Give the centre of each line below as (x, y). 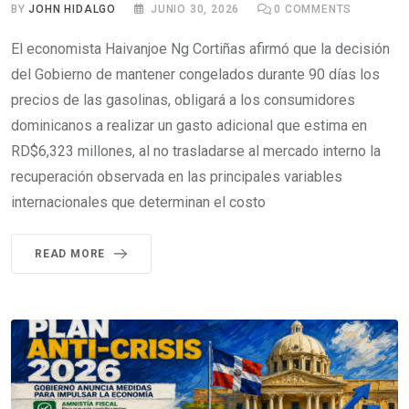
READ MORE (70, 254)
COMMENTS (317, 10)
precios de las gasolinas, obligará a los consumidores (183, 100)
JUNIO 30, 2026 (195, 10)
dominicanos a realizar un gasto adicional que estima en (189, 126)
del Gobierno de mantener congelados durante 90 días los (195, 75)
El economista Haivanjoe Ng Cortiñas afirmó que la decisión (200, 49)
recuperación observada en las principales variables (177, 177)
